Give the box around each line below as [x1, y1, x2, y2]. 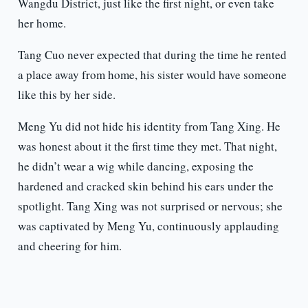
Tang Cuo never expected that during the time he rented [17, 47, 287, 63]
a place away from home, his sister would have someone [17, 67, 287, 83]
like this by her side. [17, 87, 115, 103]
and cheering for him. [17, 238, 122, 254]
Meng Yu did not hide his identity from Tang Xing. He [17, 118, 280, 135]
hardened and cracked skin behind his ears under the [17, 178, 274, 195]
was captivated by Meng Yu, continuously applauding [17, 218, 279, 234]
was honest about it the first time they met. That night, [17, 138, 277, 155]
